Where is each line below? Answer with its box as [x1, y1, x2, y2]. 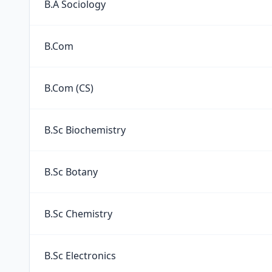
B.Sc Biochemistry [44, 123, 126, 137]
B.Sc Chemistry [44, 207, 112, 220]
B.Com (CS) [44, 81, 93, 95]
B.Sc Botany [44, 165, 98, 178]
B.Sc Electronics [44, 249, 116, 262]
